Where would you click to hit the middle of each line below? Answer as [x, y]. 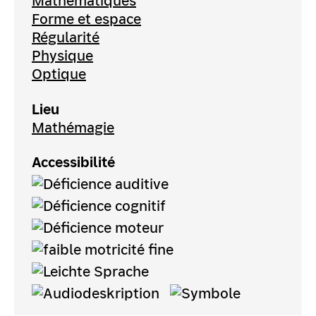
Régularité [66, 38]
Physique [62, 56]
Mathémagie [73, 127]
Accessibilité [73, 162]
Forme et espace [86, 19]
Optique [59, 74]
